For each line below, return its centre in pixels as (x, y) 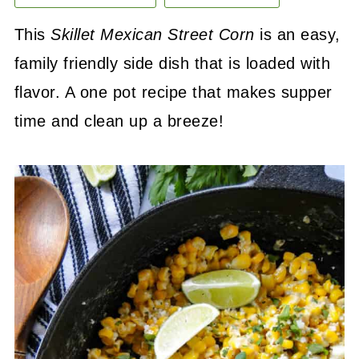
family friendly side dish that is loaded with (172, 63)
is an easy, (297, 34)
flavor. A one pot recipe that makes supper (173, 92)
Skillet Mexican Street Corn (153, 34)
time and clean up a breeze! (119, 121)
